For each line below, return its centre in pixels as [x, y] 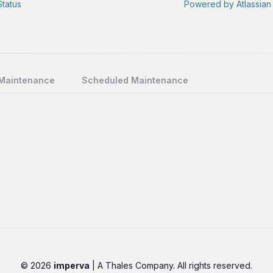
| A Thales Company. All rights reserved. [171, 265]
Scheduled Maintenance [135, 80]
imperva [72, 265]
